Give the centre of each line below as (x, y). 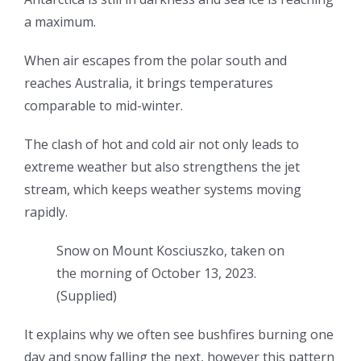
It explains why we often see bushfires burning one (179, 335)
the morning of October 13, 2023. (156, 274)
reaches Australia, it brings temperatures (149, 83)
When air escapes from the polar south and (156, 61)
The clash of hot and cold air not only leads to (162, 145)
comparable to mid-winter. (104, 106)
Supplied (87, 296)
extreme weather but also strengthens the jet (162, 167)
